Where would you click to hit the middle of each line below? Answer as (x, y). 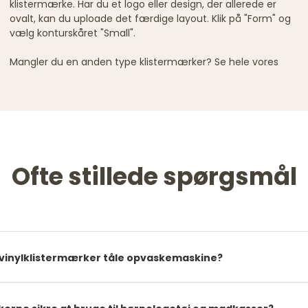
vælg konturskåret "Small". (73, 33)
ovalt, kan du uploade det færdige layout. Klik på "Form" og (150, 18)
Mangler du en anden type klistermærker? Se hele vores (144, 62)
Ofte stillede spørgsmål (154, 176)
